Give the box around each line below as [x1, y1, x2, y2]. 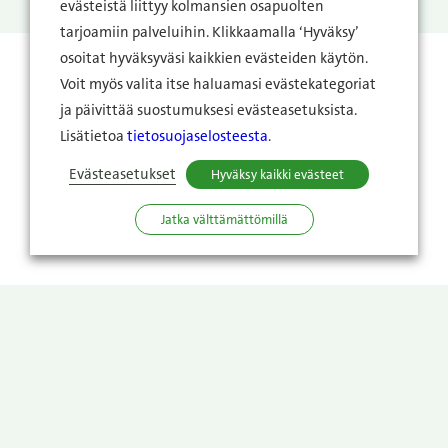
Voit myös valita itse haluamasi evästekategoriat [60, 75, 376, 94]
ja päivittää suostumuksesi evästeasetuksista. [60, 101, 357, 120]
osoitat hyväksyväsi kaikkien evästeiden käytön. [60, 49, 368, 68]
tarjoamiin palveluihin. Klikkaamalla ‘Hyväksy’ [60, 23, 359, 42]
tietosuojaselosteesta [127, 127, 268, 146]
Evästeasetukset [69, 165, 176, 184]
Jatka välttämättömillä [160, 211, 288, 228]
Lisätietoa [60, 127, 127, 146]
